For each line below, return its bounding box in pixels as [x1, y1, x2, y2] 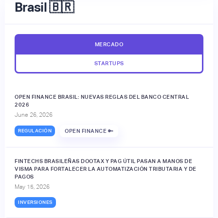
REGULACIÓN [18, 128, 52, 134]
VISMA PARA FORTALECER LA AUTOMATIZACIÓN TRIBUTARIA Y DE [15, 165, 197, 172]
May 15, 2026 [15, 183, 50, 190]
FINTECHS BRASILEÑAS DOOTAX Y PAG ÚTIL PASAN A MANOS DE [15, 158, 192, 164]
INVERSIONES [18, 199, 53, 205]
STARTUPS [94, 60, 124, 66]
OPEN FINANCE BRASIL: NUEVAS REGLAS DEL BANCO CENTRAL [15, 93, 189, 100]
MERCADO [94, 41, 124, 47]
